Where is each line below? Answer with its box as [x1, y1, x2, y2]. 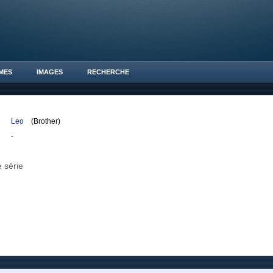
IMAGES [37, 68, 63, 76]
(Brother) [26, 117, 60, 126]
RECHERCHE [87, 68, 129, 76]
